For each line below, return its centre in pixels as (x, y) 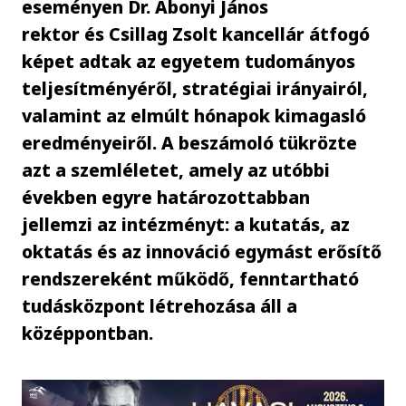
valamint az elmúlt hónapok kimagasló (194, 115)
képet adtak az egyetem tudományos (189, 61)
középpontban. (88, 333)
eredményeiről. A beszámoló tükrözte (190, 142)
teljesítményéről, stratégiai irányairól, (195, 88)
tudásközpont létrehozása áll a (160, 305)
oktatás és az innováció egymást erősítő (202, 251)
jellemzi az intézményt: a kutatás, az (186, 224)
